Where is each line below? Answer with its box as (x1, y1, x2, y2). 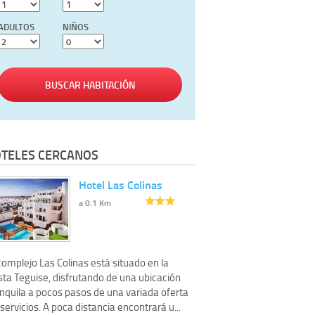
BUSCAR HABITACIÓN (44, 77, 136, 93)
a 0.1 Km (79, 196, 111, 209)
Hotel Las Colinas (79, 176, 162, 193)
